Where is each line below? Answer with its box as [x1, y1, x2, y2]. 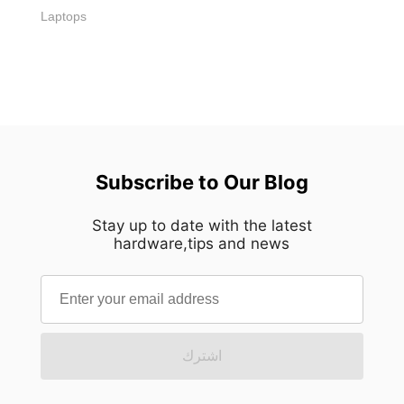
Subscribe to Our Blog [95, 170, 308, 194]
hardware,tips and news [114, 234, 290, 252]
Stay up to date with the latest [91, 216, 312, 234]
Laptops [41, 8, 87, 23]
